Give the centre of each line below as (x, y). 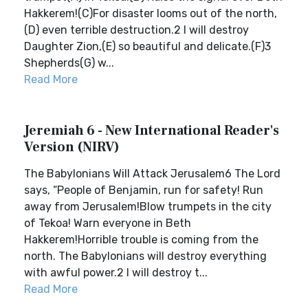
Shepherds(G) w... (69, 63)
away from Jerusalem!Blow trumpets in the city (148, 207)
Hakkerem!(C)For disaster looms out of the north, (151, 13)
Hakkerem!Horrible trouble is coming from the (141, 240)
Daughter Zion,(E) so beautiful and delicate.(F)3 (147, 46)
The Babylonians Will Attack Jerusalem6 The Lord (152, 174)
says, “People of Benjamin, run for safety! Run (144, 190)
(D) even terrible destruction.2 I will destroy (136, 30)
